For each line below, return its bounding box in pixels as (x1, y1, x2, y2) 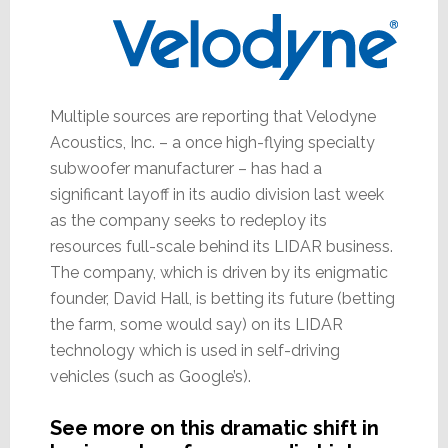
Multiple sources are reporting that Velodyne (49, 106, 376, 126)
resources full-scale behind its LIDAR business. (49, 236, 393, 256)
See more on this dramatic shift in (49, 415, 379, 440)
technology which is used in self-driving (49, 340, 340, 360)
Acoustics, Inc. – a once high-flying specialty (49, 132, 375, 152)
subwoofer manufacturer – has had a (49, 158, 322, 178)
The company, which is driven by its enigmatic (49, 262, 388, 282)
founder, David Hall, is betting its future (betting (49, 288, 395, 308)
